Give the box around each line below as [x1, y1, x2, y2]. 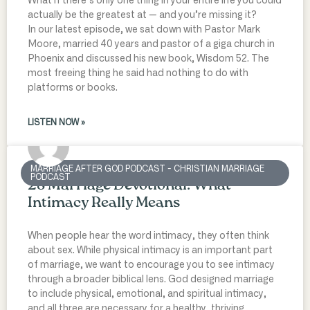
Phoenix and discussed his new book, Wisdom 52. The [28, 53, 269, 64]
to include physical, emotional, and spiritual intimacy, [28, 289, 266, 299]
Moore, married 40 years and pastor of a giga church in [28, 39, 275, 49]
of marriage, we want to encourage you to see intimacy [28, 259, 275, 270]
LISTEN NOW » [28, 118, 85, 127]
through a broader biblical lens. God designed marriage [28, 274, 274, 284]
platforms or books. [28, 82, 118, 93]
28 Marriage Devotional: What [28, 178, 231, 193]
